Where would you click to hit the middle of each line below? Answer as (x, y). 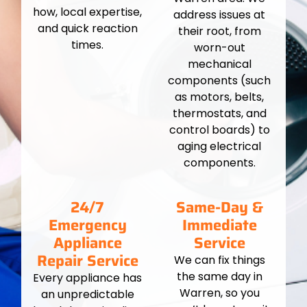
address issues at (220, 15)
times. (88, 45)
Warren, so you (219, 293)
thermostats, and (219, 114)
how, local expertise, (88, 12)
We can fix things (219, 260)
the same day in (219, 277)
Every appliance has (88, 278)
